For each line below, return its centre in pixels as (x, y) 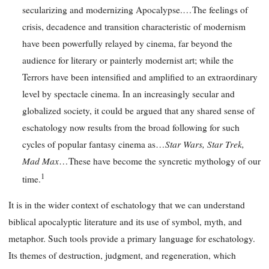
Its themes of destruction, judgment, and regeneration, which (122, 255)
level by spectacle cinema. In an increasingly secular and (128, 93)
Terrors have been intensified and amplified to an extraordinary (140, 77)
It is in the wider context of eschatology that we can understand (127, 205)
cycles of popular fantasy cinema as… (93, 144)
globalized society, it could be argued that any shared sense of (138, 110)
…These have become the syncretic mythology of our (159, 161)
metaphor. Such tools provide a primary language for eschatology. (132, 239)
